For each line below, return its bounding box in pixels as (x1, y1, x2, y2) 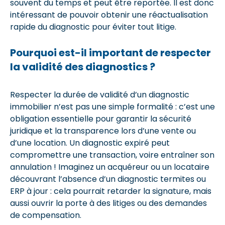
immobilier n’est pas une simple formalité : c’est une (10, 100, 215, 113)
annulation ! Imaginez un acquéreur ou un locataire (10, 161, 209, 173)
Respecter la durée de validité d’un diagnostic (10, 88, 189, 100)
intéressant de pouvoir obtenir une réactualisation (10, 9, 208, 21)
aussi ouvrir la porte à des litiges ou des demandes (10, 197, 207, 209)
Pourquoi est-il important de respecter (10, 45, 211, 60)
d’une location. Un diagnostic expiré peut (10, 137, 170, 149)
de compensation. (10, 209, 81, 221)
